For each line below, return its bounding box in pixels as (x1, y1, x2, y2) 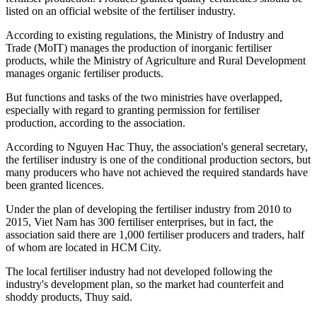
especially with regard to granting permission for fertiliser (6, 104, 260, 117)
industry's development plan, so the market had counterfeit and (6, 278, 284, 291)
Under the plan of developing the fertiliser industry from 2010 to (6, 203, 292, 216)
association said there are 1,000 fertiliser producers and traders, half (6, 229, 304, 241)
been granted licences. (6, 179, 104, 192)
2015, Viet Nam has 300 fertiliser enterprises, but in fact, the (6, 216, 273, 229)
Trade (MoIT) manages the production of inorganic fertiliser (6, 42, 272, 54)
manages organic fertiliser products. (6, 67, 163, 80)
